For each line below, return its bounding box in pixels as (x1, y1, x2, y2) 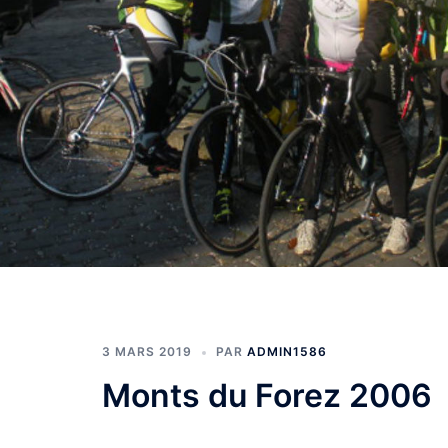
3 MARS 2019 (102, 344, 192, 360)
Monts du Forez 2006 (102, 376, 432, 416)
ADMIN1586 (247, 344, 327, 360)
